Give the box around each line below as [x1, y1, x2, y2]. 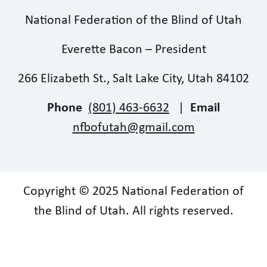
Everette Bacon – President [61, 43, 206, 57]
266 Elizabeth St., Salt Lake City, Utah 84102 [18, 72, 249, 86]
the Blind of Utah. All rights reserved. [33, 204, 234, 218]
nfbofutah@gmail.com [72, 121, 195, 135]
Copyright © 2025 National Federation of [23, 185, 244, 198]
